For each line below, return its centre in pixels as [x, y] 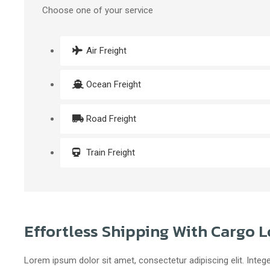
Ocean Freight [112, 85]
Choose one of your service [98, 10]
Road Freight [110, 118]
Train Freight [109, 153]
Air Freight [105, 50]
